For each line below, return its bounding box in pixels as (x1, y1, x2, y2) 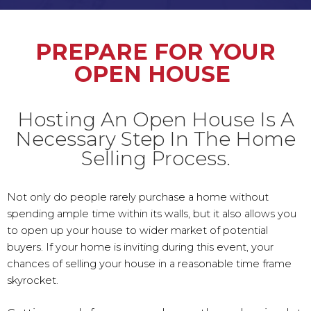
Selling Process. (81, 146, 230, 171)
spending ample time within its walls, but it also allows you (7, 208, 296, 221)
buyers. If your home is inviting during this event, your (7, 241, 274, 254)
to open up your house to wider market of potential (7, 224, 268, 237)
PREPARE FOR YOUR (35, 38, 276, 66)
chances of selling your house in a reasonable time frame (7, 258, 292, 271)
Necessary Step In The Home (15, 127, 296, 151)
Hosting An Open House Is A (17, 108, 294, 132)
